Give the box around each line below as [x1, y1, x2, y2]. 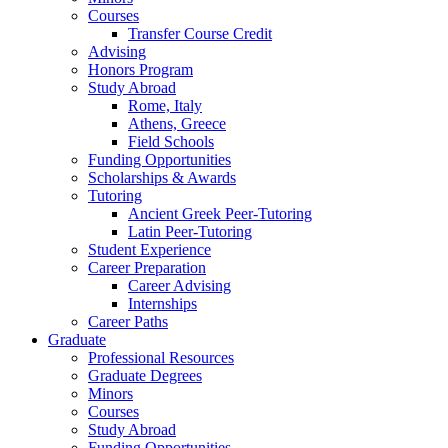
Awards [184, 169, 236, 187]
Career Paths [88, 313, 168, 331]
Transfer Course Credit [128, 25, 272, 43]
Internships [128, 295, 197, 313]
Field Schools [128, 133, 214, 151]
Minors [88, 385, 133, 403]
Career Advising [128, 277, 231, 295]
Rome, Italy [128, 97, 202, 115]
